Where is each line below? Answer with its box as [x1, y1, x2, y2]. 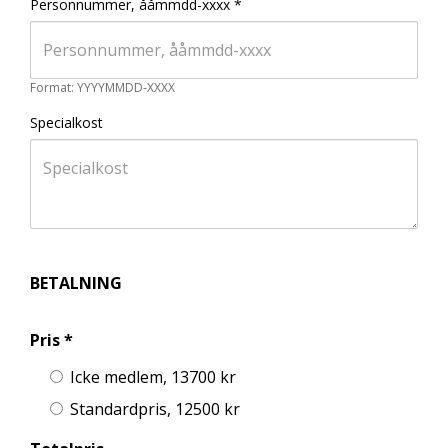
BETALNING [30, 272, 122, 294]
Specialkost [30, 113, 103, 132]
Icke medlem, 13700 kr [70, 366, 236, 388]
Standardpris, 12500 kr [70, 398, 240, 420]
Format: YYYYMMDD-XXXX [30, 79, 175, 96]
